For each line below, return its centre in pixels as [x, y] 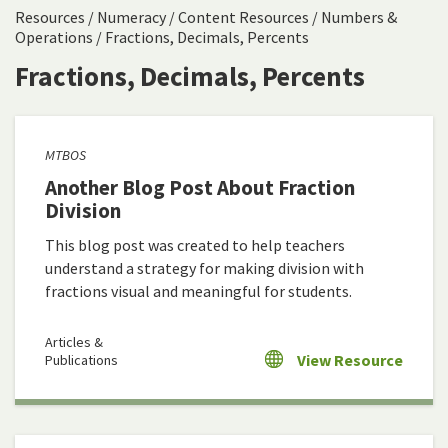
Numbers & [359, 17]
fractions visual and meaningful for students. [198, 291]
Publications [81, 360]
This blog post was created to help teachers [195, 245]
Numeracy [131, 17]
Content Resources [243, 17]
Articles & [74, 342]
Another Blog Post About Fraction [200, 188]
